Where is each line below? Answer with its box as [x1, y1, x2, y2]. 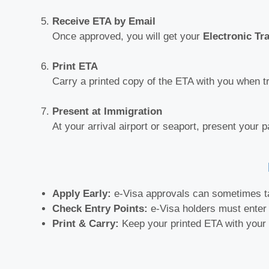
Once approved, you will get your [52, 30, 203, 42]
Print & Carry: [52, 218, 119, 230]
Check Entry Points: [52, 203, 148, 215]
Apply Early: [52, 188, 111, 200]
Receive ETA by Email [52, 15, 156, 27]
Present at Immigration [52, 105, 162, 117]
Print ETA [52, 60, 98, 72]
